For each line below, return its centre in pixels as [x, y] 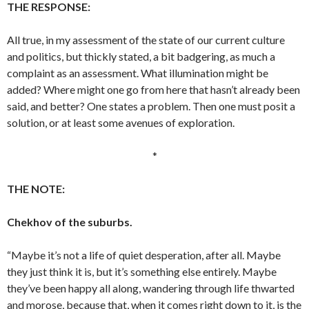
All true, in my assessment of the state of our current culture [146, 40]
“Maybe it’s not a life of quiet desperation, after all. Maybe [144, 255]
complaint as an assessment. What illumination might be [138, 73]
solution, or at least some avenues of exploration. [121, 122]
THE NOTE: [36, 189]
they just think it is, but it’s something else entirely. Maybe [142, 271]
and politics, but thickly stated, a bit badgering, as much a [141, 56]
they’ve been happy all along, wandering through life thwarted [151, 288]
